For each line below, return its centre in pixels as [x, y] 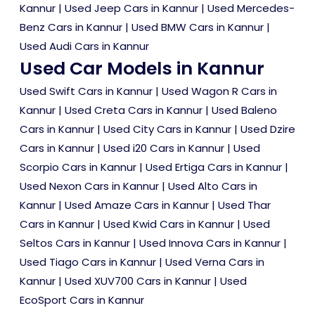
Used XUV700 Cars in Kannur [138, 281]
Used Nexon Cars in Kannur [89, 186]
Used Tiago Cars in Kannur [88, 262]
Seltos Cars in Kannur [75, 243]
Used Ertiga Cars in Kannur [214, 167]
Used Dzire [268, 129]
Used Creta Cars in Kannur [134, 110]
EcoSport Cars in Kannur [82, 300]
